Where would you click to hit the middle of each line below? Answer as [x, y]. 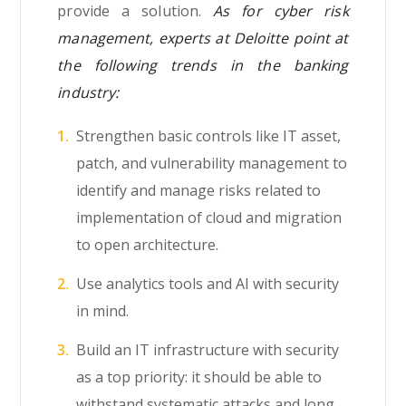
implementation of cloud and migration [209, 218]
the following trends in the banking [203, 66]
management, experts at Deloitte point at [203, 39]
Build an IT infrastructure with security [208, 350]
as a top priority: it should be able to [199, 377]
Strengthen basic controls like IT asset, [209, 136]
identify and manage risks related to [199, 191]
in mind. [103, 311]
